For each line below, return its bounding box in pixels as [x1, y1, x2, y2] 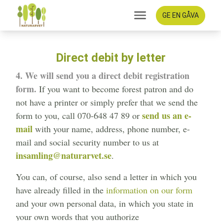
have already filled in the [16, 184, 106, 196]
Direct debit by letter [55, 51, 166, 65]
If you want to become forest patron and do [37, 83, 193, 95]
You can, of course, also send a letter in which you [16, 171, 197, 183]
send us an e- [142, 109, 191, 122]
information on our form [106, 184, 192, 196]
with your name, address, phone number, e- [33, 123, 190, 135]
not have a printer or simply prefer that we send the [16, 96, 198, 109]
